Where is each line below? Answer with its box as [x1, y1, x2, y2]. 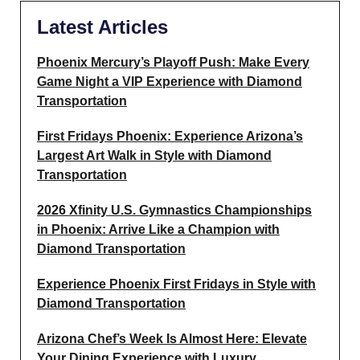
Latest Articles [37, 15, 168, 38]
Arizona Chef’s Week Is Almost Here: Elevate [37, 331, 307, 346]
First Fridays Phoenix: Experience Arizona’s [37, 129, 303, 143]
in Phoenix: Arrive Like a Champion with [37, 222, 280, 236]
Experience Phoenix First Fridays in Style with [37, 276, 316, 291]
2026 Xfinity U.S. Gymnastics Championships [37, 202, 312, 217]
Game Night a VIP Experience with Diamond [37, 74, 302, 88]
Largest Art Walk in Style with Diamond [37, 148, 272, 162]
